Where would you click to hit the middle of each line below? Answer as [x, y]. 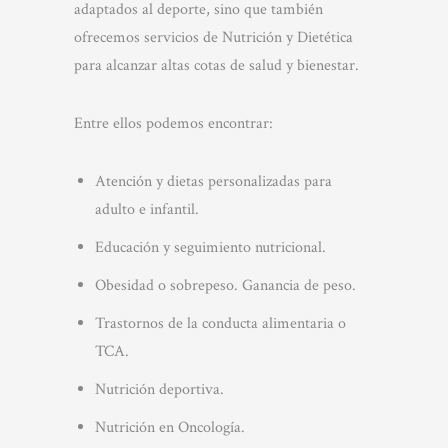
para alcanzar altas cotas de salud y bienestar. [216, 65]
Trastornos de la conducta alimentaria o [220, 323]
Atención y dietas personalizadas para [213, 181]
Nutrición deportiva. [159, 389]
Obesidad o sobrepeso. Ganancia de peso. [225, 285]
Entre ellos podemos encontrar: [173, 123]
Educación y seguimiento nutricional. [210, 247]
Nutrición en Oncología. [169, 427]
